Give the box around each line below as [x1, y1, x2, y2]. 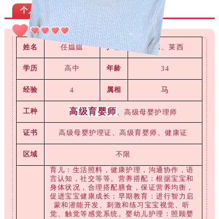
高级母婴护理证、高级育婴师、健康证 [59, 129, 188, 137]
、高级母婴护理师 [116, 109, 177, 116]
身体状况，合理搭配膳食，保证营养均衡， [50, 184, 194, 192]
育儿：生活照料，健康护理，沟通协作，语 [50, 166, 194, 174]
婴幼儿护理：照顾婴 [126, 210, 194, 218]
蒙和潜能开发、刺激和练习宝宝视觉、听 [53, 201, 190, 209]
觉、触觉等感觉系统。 [50, 210, 126, 218]
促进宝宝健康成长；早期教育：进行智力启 [50, 193, 194, 200]
